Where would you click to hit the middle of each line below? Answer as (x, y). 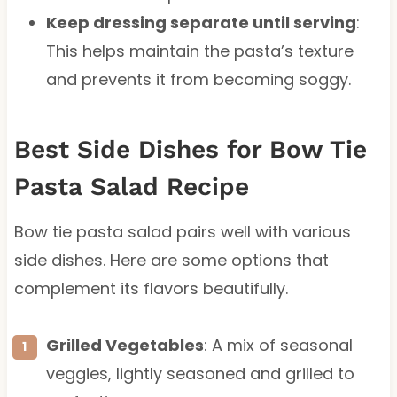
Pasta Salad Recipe (131, 186)
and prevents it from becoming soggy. (198, 79)
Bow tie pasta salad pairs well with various (182, 231)
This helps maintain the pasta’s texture (199, 51)
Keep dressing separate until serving (201, 22)
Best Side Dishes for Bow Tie (190, 149)
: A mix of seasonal (278, 345)
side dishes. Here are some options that (171, 260)
